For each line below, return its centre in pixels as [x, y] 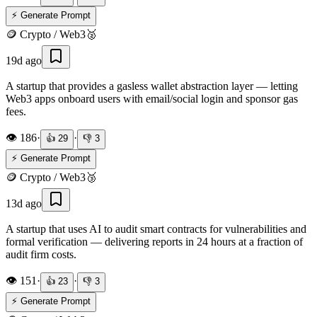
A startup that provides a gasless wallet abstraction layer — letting [152, 86]
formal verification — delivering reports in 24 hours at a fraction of [154, 241]
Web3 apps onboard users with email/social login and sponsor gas [152, 98]
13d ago [24, 203]
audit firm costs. [41, 254]
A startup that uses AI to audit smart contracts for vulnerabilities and [156, 229]
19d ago [24, 60]
